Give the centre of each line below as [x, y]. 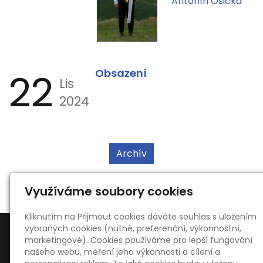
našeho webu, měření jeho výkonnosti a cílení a [123, 252]
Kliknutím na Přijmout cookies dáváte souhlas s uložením [141, 217]
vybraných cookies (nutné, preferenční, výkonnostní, [133, 228]
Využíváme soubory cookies [109, 191]
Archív [131, 154]
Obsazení [121, 73]
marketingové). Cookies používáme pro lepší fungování [139, 240]
